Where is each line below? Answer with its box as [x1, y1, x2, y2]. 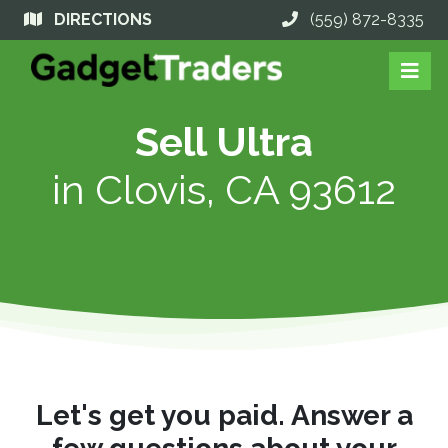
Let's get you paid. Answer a [35, 399, 413, 432]
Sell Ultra [135, 118, 313, 165]
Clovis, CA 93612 [95, 166, 396, 213]
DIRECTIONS [54, 10, 152, 29]
